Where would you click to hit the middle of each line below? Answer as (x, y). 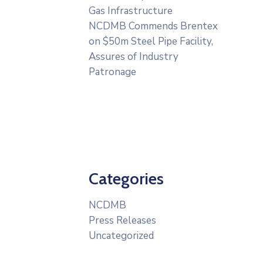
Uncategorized (121, 236)
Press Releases (122, 220)
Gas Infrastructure (131, 11)
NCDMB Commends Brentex (153, 26)
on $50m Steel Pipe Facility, (151, 41)
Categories (126, 178)
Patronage (112, 72)
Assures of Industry (134, 57)
